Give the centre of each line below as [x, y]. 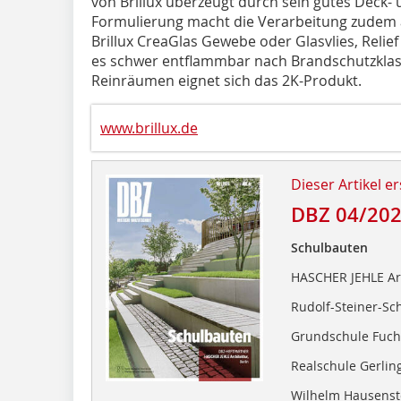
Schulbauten [329, 247]
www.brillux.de [149, 128]
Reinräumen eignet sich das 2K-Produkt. [226, 80]
